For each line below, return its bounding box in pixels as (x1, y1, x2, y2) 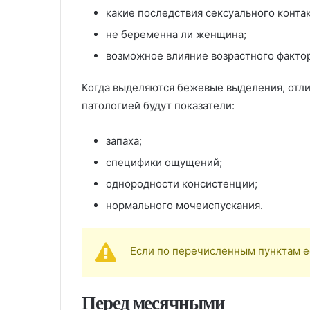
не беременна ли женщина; (106, 27, 246, 41)
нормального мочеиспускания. (106, 198, 263, 212)
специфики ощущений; (106, 155, 222, 169)
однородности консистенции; (106, 176, 257, 190)
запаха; (106, 134, 142, 147)
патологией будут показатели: (82, 98, 235, 112)
